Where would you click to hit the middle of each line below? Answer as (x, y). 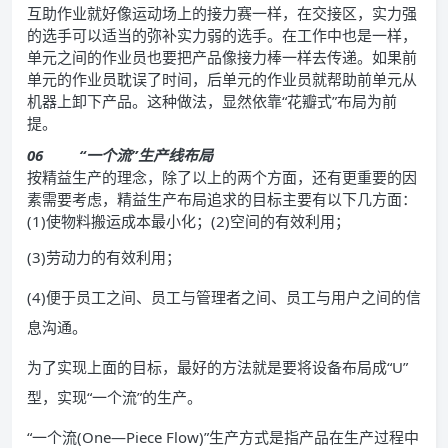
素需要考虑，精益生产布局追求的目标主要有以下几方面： (222, 199)
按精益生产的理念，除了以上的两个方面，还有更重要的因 (222, 177)
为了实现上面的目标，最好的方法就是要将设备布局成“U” (217, 367)
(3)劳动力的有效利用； (104, 257)
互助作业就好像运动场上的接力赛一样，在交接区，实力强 (222, 13)
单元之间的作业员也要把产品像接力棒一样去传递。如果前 (222, 57)
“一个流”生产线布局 (146, 155)
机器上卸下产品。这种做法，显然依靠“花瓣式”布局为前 (212, 101)
